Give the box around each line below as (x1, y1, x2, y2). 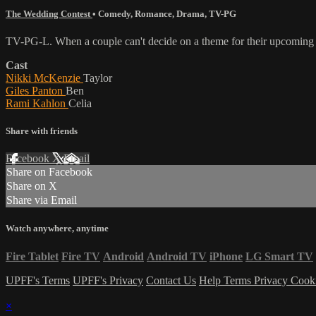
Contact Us (146, 274, 196, 286)
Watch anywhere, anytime (6, 223, 109, 234)
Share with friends (6, 126, 78, 137)
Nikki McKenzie (6, 71, 83, 84)
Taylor (83, 71, 112, 84)
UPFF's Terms (6, 274, 70, 286)
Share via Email (6, 194, 77, 207)
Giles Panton (6, 84, 66, 97)
